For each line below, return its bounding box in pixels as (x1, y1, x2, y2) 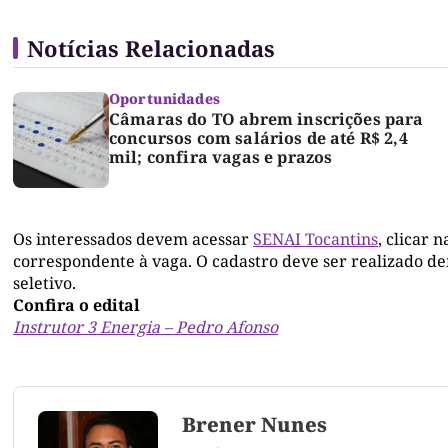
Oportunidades (109, 88, 220, 108)
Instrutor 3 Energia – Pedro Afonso (13, 315, 278, 338)
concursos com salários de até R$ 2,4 (109, 126, 408, 149)
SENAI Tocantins (253, 227, 378, 250)
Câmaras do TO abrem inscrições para (109, 107, 424, 130)
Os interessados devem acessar (13, 227, 253, 250)
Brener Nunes (182, 410, 327, 438)
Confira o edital (13, 293, 140, 316)
